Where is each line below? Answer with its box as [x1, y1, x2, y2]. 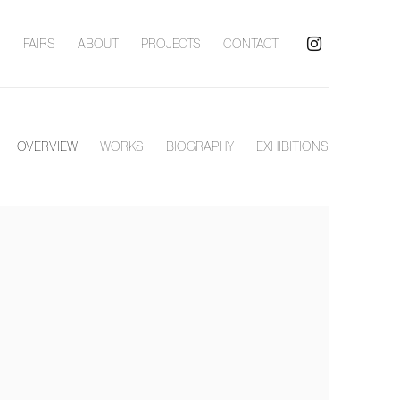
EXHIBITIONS [256, 138, 329, 154]
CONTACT [222, 36, 279, 51]
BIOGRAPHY [166, 138, 234, 154]
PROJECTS [140, 36, 201, 51]
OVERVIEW [17, 138, 78, 154]
